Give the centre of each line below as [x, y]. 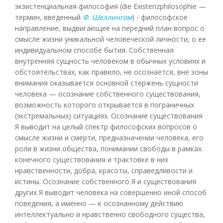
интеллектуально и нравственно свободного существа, [110, 214]
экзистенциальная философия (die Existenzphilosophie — [111, 6]
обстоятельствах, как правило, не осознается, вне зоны [111, 72]
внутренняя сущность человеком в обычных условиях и [110, 61]
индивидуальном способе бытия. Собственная [94, 50]
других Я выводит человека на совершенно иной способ [111, 192]
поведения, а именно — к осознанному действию [99, 203]
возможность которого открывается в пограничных [105, 105]
